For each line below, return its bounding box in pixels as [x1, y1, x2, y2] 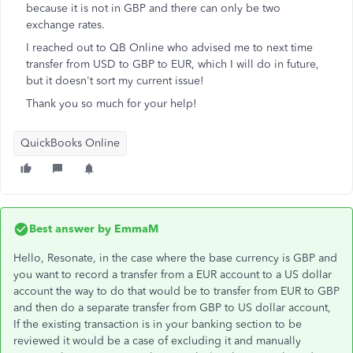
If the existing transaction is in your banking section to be [13, 318, 302, 331]
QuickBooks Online [20, 136, 120, 150]
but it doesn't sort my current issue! [26, 74, 204, 87]
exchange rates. [26, 18, 105, 32]
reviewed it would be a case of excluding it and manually [13, 334, 301, 347]
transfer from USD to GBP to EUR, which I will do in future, [26, 58, 319, 71]
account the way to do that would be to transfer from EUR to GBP [13, 284, 340, 298]
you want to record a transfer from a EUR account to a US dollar [13, 268, 332, 281]
